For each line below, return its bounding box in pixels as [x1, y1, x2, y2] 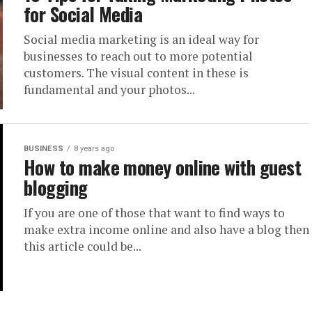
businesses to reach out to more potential [24, 48, 253, 64]
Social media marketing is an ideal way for [24, 31, 259, 47]
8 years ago [74, 144, 114, 153]
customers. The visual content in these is [24, 65, 249, 81]
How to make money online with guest [24, 153, 301, 181]
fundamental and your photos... [24, 81, 195, 97]
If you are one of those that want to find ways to [24, 205, 285, 221]
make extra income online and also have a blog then [24, 221, 309, 237]
